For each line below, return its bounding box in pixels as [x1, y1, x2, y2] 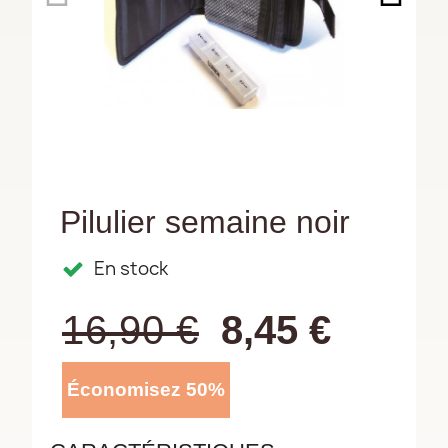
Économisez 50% [67, 379, 225, 400]
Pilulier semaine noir [60, 204, 350, 240]
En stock [94, 256, 168, 281]
